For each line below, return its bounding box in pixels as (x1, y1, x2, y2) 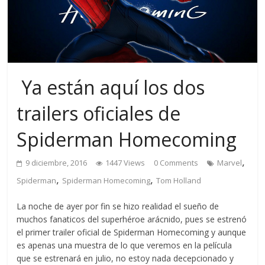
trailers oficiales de (17, 101, 181, 127)
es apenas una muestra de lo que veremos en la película (17, 240, 232, 251)
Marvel (217, 157, 243, 169)
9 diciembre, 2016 (25, 157, 88, 169)
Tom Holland (156, 175, 202, 186)
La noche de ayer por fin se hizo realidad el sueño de (17, 201, 219, 212)
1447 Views (105, 157, 146, 169)
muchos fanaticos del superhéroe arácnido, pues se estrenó (17, 214, 247, 225)
